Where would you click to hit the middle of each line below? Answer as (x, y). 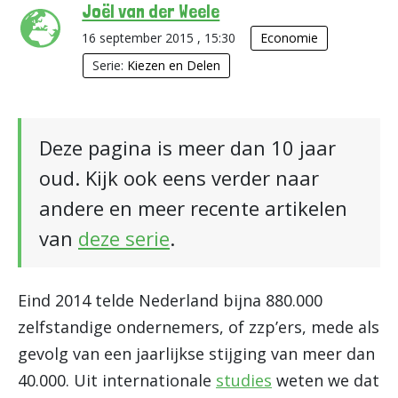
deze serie (124, 238)
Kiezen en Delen (174, 65)
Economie (290, 38)
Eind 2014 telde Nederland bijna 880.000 (170, 300)
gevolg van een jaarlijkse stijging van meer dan (196, 354)
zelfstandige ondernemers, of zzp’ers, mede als (199, 327)
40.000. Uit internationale (117, 380)
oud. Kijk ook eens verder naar (179, 178)
